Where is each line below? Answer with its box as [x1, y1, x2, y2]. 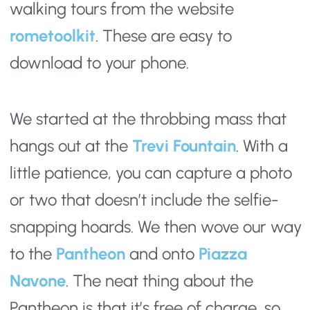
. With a [236, 136, 288, 156]
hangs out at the [10, 136, 132, 156]
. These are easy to [95, 26, 232, 46]
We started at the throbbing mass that [10, 109, 286, 129]
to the [10, 244, 56, 264]
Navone [10, 271, 66, 291]
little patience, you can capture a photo [10, 163, 292, 183]
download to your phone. [10, 53, 189, 73]
